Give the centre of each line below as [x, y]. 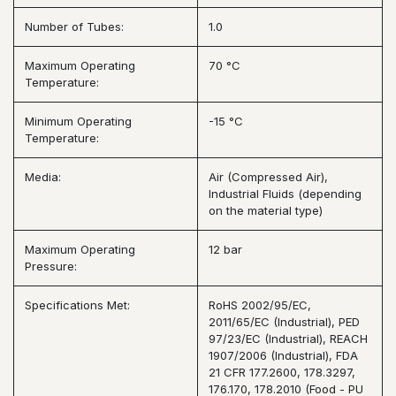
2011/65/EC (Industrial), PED [284, 321]
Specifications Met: [77, 305]
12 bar [225, 249]
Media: [43, 176]
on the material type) [266, 210]
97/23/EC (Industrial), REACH [288, 338]
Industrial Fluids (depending [285, 193]
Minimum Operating [78, 121]
